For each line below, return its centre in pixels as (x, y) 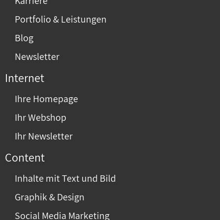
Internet (25, 78)
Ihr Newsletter (44, 136)
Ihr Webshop (41, 118)
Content (25, 157)
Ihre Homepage (46, 99)
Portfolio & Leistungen (61, 19)
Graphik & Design (50, 197)
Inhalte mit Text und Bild (65, 179)
